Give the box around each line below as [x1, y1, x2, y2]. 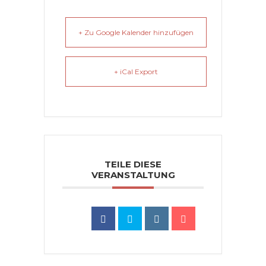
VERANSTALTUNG [91, 169, 175, 180]
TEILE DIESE [104, 159, 161, 170]
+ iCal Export [114, 67, 158, 76]
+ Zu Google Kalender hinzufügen [78, 28, 194, 37]
